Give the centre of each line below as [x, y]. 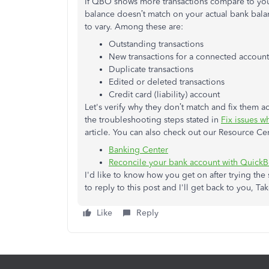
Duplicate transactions [151, 69]
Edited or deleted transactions [167, 82]
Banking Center [138, 150]
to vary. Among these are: [134, 27]
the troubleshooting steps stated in [153, 120]
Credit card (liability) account [164, 95]
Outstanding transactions [156, 44]
